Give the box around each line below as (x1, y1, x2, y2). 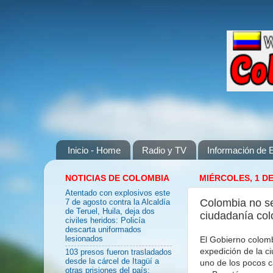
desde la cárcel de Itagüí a (65, 257, 159, 266)
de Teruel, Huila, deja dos (65, 207, 155, 216)
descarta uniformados (65, 225, 141, 235)
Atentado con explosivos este (65, 189, 170, 198)
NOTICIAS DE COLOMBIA (65, 173, 169, 183)
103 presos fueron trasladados (65, 248, 172, 257)
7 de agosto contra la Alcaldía (65, 198, 170, 207)
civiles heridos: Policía (65, 216, 145, 225)
